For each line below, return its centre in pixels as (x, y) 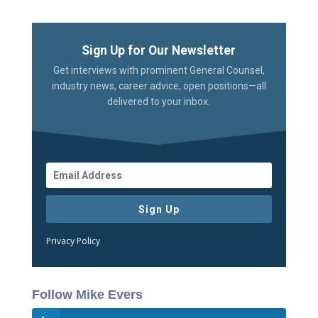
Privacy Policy (73, 241)
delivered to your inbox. (159, 101)
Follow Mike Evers (87, 294)
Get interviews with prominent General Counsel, (159, 70)
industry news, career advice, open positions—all (159, 86)
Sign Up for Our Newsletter (159, 50)
